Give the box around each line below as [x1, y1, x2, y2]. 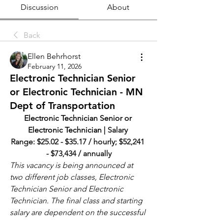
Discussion [20, 2, 58, 12]
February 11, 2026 [27, 62, 82, 71]
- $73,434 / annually [46, 149, 111, 158]
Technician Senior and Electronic [10, 184, 123, 193]
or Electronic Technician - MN [10, 86, 143, 98]
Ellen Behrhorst [27, 52, 81, 61]
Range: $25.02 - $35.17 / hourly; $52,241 [11, 137, 144, 146]
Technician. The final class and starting [10, 196, 142, 205]
